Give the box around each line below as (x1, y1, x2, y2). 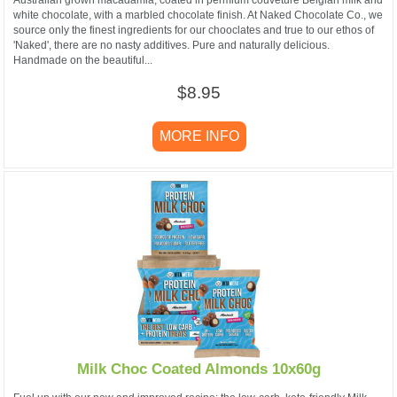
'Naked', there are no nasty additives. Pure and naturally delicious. (13, 38, 330, 51)
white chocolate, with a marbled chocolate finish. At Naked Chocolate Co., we (13, 8, 383, 21)
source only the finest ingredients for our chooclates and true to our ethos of (13, 23, 374, 36)
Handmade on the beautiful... (13, 53, 152, 66)
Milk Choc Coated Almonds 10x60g (76, 361, 321, 378)
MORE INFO (156, 128, 243, 144)
